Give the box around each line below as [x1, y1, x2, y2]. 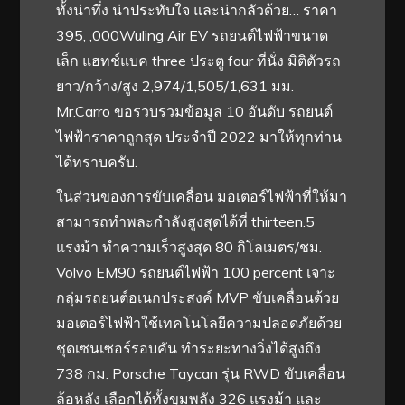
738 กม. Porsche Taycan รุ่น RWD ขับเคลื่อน [56, 363, 346, 382]
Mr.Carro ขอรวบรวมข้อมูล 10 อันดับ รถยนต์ [56, 101, 334, 120]
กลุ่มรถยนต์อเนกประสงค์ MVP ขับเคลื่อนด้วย [56, 287, 340, 306]
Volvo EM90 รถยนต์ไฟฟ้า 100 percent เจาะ [56, 262, 336, 281]
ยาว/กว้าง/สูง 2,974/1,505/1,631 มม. [56, 76, 295, 95]
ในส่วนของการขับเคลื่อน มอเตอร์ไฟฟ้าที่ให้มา [56, 186, 348, 205]
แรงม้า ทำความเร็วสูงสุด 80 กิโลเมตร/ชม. [56, 237, 323, 256]
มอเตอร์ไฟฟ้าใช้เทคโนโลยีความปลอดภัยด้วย [56, 313, 343, 332]
